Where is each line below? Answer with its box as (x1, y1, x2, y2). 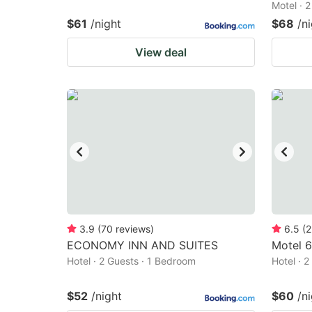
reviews (116, 223, 150, 235)
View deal (135, 45, 187, 59)
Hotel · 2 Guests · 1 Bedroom (67, 255, 196, 267)
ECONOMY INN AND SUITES (67, 238, 218, 252)
